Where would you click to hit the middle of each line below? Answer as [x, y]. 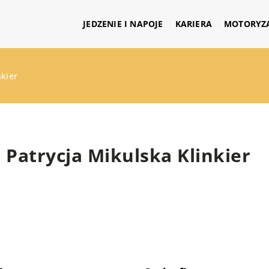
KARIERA [193, 24]
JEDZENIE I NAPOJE [123, 24]
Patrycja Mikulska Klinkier [128, 155]
